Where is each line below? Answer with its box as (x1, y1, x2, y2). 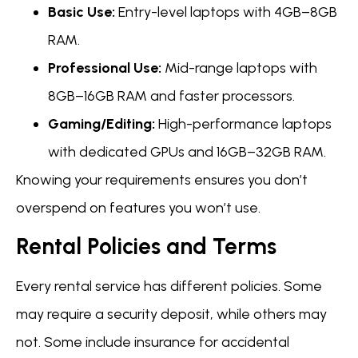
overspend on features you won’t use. (16, 198, 261, 217)
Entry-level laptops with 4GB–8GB (115, 2, 337, 21)
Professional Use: (48, 58, 161, 77)
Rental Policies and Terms (16, 232, 276, 260)
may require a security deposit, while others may (16, 304, 327, 323)
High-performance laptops (155, 114, 332, 133)
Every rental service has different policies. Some (16, 276, 322, 295)
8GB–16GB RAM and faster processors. (48, 86, 295, 105)
